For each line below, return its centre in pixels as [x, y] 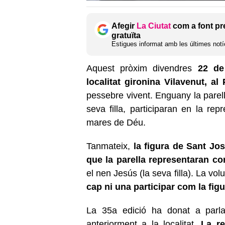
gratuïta [126, 35]
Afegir [124, 26]
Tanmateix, [108, 146]
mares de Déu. [116, 122]
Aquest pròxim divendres [142, 68]
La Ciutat [154, 26]
